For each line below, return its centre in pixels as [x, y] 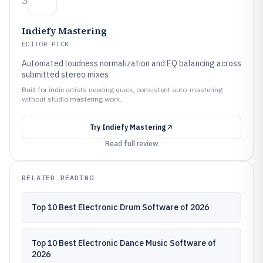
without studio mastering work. [72, 99]
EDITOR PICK [45, 44]
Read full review [131, 144]
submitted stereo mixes [65, 75]
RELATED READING [58, 178]
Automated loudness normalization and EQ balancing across [131, 63]
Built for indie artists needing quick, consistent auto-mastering [122, 90]
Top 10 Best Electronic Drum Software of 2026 [120, 207]
